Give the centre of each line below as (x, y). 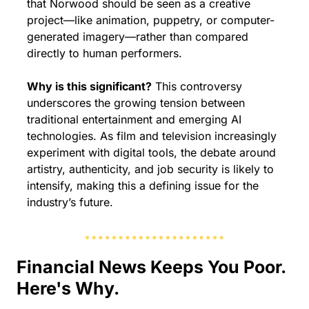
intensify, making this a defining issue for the (143, 186)
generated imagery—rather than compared (138, 37)
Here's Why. (68, 289)
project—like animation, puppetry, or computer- (151, 20)
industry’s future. (70, 202)
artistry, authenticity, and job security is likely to (150, 169)
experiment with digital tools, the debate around (151, 153)
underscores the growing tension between (136, 103)
